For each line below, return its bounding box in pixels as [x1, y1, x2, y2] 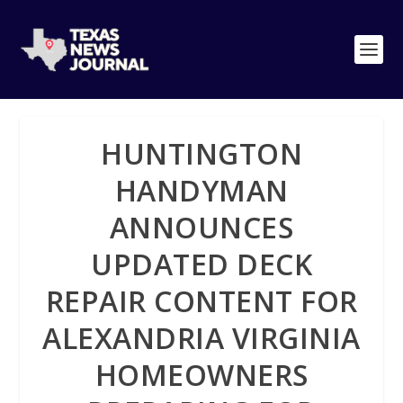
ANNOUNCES [109, 208, 294, 246]
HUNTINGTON [101, 134, 302, 173]
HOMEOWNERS [94, 355, 309, 394]
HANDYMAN [114, 171, 289, 210]
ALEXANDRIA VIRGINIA [42, 318, 361, 357]
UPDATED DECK [91, 245, 312, 283]
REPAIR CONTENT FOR [45, 282, 358, 320]
